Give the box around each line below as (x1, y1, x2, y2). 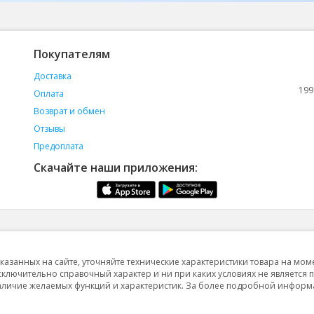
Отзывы (33, 123, 65, 135)
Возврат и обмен (33, 105, 105, 117)
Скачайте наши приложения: (33, 160, 198, 175)
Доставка (33, 70, 71, 82)
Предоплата (33, 140, 83, 152)
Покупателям (33, 46, 110, 62)
